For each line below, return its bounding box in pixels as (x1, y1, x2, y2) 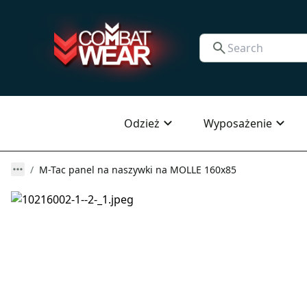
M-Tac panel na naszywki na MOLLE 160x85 (39, 163, 236, 176)
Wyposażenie (204, 116, 272, 131)
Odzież (124, 116, 160, 131)
